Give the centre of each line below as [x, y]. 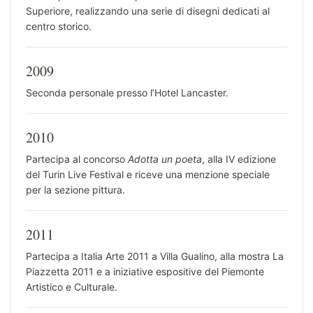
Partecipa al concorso [77, 159]
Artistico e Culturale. [72, 287]
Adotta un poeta [165, 159]
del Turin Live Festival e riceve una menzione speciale [148, 175]
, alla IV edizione [239, 159]
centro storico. [59, 27]
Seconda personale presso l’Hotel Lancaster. [127, 93]
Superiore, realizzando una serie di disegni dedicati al [148, 11]
